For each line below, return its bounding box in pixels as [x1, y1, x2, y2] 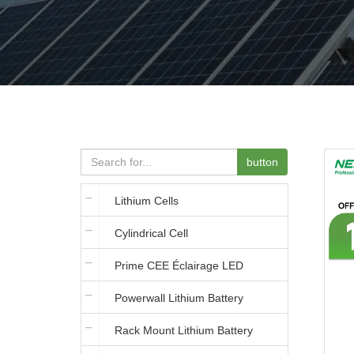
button [247, 156, 278, 168]
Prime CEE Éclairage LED [115, 259, 243, 272]
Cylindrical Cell [115, 227, 188, 239]
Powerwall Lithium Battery [115, 292, 243, 304]
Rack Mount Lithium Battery [115, 324, 253, 337]
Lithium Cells [115, 194, 179, 207]
